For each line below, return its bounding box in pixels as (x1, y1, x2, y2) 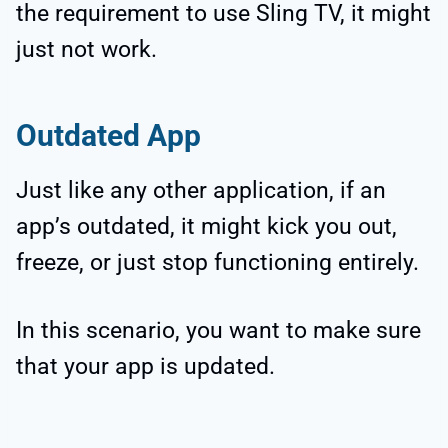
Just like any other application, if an (16, 176, 386, 204)
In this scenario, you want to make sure (16, 316, 421, 344)
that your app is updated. (16, 352, 275, 380)
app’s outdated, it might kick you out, (16, 212, 397, 240)
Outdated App (16, 117, 201, 153)
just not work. (16, 35, 157, 63)
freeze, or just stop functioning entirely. (16, 248, 419, 276)
